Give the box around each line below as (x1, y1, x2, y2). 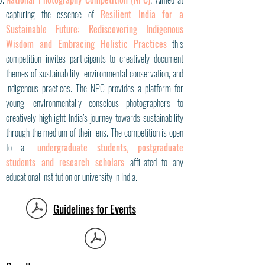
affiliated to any (130, 155, 184, 169)
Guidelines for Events (53, 200, 136, 216)
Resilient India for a (100, 7, 184, 21)
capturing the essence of (6, 7, 101, 21)
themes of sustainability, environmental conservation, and (6, 66, 183, 80)
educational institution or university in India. (6, 170, 137, 184)
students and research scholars (6, 155, 130, 169)
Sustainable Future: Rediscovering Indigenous (6, 22, 183, 36)
